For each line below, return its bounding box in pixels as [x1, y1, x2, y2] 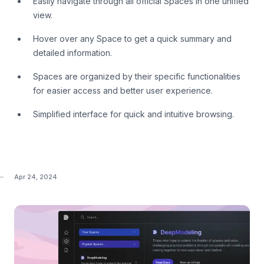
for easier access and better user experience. [33, 85, 213, 96]
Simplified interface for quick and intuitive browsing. [33, 109, 234, 120]
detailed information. [33, 48, 112, 58]
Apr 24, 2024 [14, 173, 57, 181]
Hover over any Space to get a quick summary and [33, 34, 232, 44]
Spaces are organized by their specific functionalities [33, 71, 240, 82]
